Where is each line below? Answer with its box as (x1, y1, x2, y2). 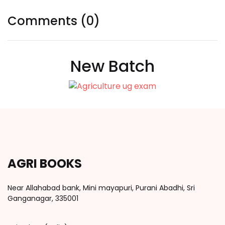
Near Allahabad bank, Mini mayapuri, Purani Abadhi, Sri (8, 182, 195, 193)
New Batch (70, 55, 155, 77)
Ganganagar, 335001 (8, 193, 78, 203)
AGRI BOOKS (8, 155, 82, 172)
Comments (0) (8, 13, 100, 29)
